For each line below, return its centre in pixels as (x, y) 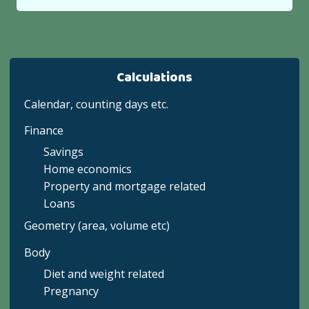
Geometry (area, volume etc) (97, 226)
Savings (64, 152)
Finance (44, 130)
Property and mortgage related (125, 187)
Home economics (88, 169)
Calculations (154, 78)
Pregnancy (71, 291)
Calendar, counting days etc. (97, 104)
